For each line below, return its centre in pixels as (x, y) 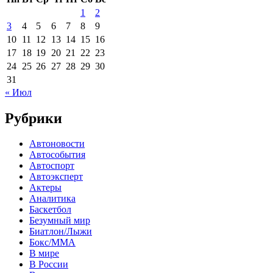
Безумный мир (60, 221)
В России (49, 264)
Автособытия (57, 155)
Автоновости (57, 144)
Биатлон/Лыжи (61, 232)
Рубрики (34, 118)
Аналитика (52, 199)
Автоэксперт (56, 177)
